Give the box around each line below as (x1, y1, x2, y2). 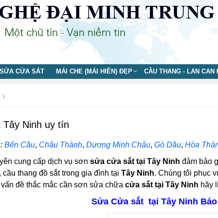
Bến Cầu (4, 141, 35, 149)
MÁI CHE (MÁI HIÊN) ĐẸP (56, 68, 132, 75)
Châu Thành (38, 141, 82, 149)
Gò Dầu (154, 141, 181, 149)
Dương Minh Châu (86, 141, 150, 149)
